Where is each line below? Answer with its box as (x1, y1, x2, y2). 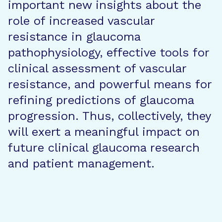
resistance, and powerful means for (8, 77, 212, 91)
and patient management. (8, 157, 155, 170)
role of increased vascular (8, 14, 155, 28)
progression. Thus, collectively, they (8, 109, 211, 123)
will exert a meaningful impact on (8, 125, 200, 139)
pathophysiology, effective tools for (8, 46, 209, 59)
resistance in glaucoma (8, 30, 140, 44)
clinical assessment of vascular (8, 61, 186, 75)
